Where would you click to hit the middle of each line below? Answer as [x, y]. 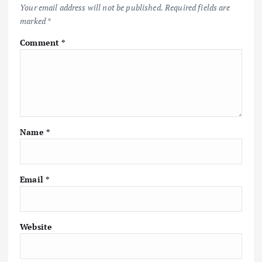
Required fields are [197, 7]
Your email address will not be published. [92, 7]
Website [36, 227]
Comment [41, 42]
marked [34, 20]
